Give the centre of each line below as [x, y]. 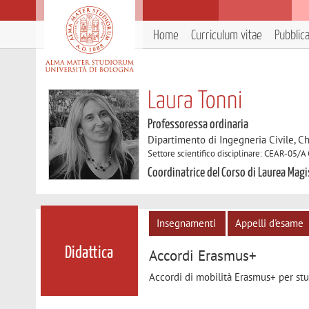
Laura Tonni [195, 101]
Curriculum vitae [227, 36]
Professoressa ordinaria [198, 124]
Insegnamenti [187, 223]
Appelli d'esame [270, 223]
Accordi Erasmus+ [203, 256]
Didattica [89, 253]
